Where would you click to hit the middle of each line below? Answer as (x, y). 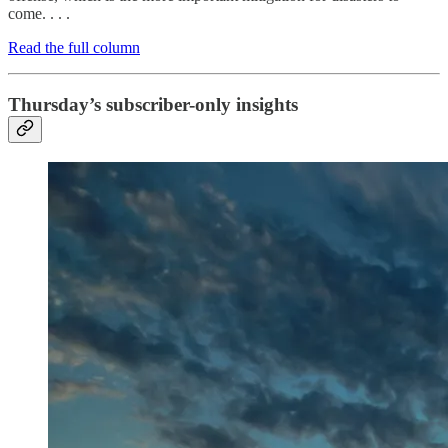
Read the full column (74, 48)
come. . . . (39, 14)
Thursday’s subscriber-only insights (153, 104)
